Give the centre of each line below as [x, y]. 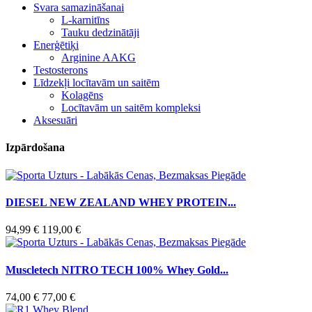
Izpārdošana [35, 148]
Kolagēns [82, 95]
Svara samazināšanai [79, 8]
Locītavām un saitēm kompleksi [131, 108]
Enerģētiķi [56, 45]
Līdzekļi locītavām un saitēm [96, 83]
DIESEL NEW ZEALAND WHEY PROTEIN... [121, 203]
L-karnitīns [85, 20]
